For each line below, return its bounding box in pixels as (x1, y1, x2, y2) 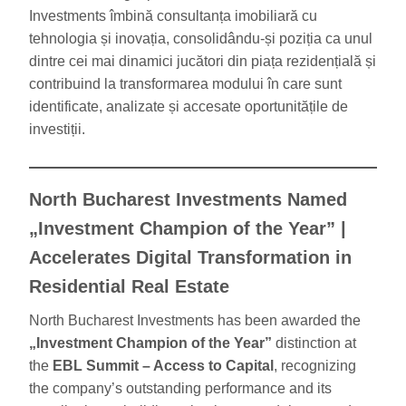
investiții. (29, 121, 85, 137)
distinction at (272, 334, 356, 351)
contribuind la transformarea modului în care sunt (29, 75, 342, 92)
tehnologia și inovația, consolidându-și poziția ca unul (29, 30, 372, 46)
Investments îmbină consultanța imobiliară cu (29, 7, 317, 24)
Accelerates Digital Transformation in (29, 246, 352, 267)
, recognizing (274, 357, 356, 373)
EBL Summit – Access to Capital (53, 357, 274, 373)
